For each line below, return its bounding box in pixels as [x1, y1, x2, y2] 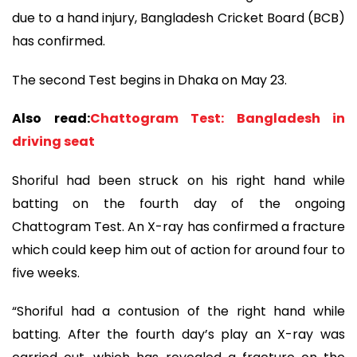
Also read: [12, 109, 90, 128]
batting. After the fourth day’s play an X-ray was [12, 325, 345, 344]
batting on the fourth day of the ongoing [12, 194, 345, 213]
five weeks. [12, 263, 80, 282]
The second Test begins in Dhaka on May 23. [12, 70, 287, 89]
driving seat [12, 132, 95, 151]
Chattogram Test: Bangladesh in [89, 109, 345, 128]
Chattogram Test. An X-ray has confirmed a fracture [12, 217, 345, 236]
